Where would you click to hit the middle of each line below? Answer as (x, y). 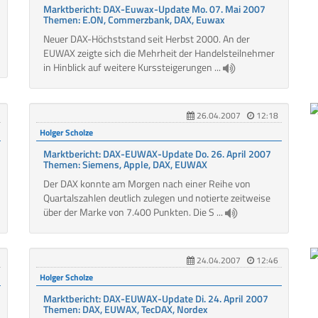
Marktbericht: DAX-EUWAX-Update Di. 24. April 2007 (155, 299)
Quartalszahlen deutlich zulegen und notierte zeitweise (157, 198)
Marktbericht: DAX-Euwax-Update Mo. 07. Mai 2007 (154, 9)
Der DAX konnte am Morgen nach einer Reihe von (147, 184)
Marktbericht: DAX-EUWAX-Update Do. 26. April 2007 (157, 154)
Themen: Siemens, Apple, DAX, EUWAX (125, 165)
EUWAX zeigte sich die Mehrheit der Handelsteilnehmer (159, 53)
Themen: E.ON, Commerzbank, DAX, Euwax (134, 20)
